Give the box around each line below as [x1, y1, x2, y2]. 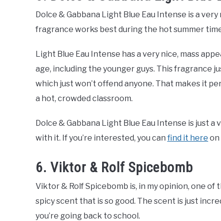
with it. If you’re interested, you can [36, 133, 167, 143]
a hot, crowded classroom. [36, 94, 133, 104]
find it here [167, 133, 208, 143]
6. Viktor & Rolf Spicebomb [36, 159, 193, 176]
